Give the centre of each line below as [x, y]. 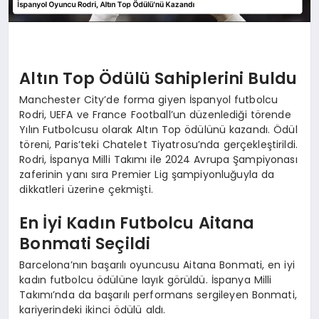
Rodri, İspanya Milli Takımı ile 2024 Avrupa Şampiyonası [158, 159]
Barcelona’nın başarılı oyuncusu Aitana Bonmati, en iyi [157, 265]
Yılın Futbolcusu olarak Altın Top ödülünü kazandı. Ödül [158, 129]
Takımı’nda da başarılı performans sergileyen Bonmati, [158, 294]
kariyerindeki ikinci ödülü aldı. [93, 309]
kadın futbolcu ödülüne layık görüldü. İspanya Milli [146, 279]
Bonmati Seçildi [85, 244]
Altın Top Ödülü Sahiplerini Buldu [158, 79]
